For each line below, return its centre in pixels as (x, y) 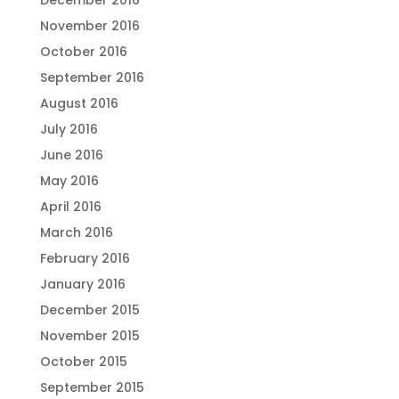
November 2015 (90, 336)
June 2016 (71, 155)
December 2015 (90, 310)
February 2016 (85, 258)
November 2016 (90, 26)
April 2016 (70, 207)
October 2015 (83, 362)
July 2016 (69, 129)
